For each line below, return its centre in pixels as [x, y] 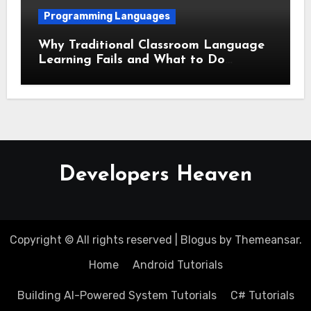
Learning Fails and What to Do [131, 60]
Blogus [198, 239]
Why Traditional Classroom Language [151, 46]
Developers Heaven [155, 176]
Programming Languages [107, 17]
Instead [60, 75]
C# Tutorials [262, 295]
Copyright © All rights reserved [91, 239]
